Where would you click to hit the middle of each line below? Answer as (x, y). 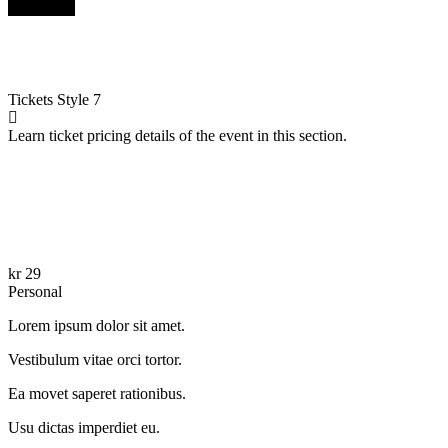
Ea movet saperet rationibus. (97, 393)
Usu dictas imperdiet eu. (84, 427)
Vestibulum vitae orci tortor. (95, 359)
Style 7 (79, 99)
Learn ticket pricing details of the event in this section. (177, 135)
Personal (35, 291)
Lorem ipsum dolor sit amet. (96, 325)
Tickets (32, 99)
